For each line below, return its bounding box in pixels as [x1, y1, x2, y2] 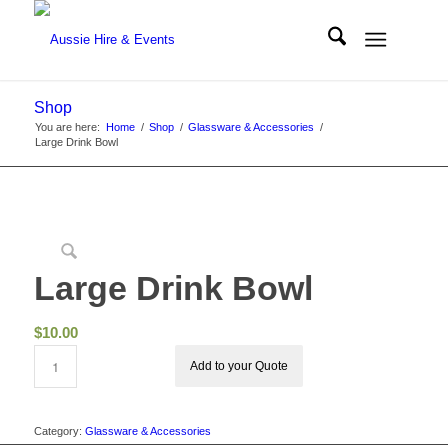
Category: [33, 425, 85, 437]
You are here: [34, 121, 100, 133]
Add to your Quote [190, 359, 289, 373]
